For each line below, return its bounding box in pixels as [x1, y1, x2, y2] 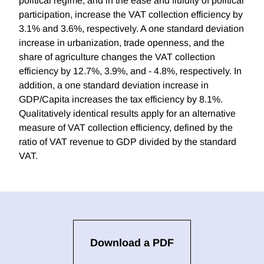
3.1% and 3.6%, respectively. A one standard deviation [19, 24, 244, 34]
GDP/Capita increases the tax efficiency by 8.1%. [19, 94, 223, 105]
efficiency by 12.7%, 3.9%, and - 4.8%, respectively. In [19, 66, 242, 77]
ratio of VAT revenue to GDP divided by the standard [19, 137, 236, 147]
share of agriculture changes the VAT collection [19, 52, 215, 62]
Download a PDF [90, 237, 174, 249]
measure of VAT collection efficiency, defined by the [19, 123, 233, 133]
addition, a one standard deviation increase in [19, 80, 209, 91]
